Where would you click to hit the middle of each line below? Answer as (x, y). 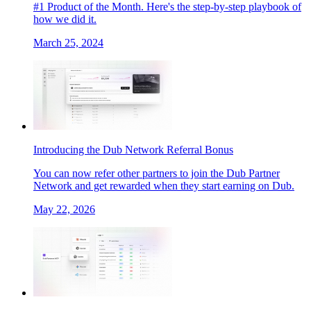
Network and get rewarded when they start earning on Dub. (164, 186)
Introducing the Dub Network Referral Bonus (133, 150)
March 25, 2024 (68, 43)
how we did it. (65, 19)
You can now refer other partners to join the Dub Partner (157, 174)
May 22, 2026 (64, 210)
